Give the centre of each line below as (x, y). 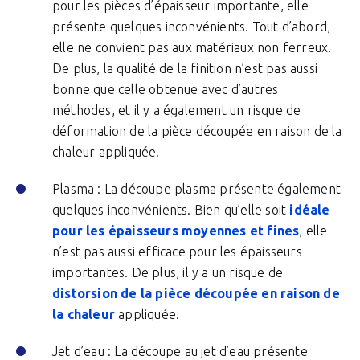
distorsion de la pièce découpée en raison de (196, 293)
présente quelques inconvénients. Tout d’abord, (192, 27)
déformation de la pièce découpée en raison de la (197, 131)
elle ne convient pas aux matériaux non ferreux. (192, 47)
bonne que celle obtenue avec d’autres (166, 89)
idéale (308, 210)
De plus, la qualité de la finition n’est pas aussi (185, 68)
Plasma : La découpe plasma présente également (197, 189)
